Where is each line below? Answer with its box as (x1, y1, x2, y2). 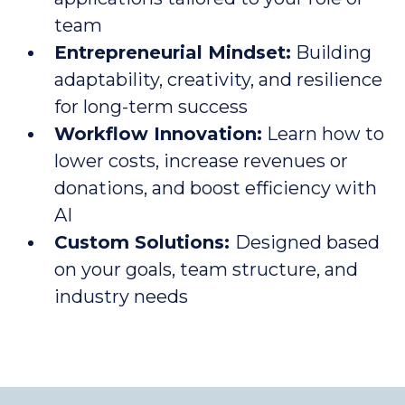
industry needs (54, 286, 188, 307)
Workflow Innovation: (54, 123, 262, 145)
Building (291, 42, 372, 63)
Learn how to (262, 123, 384, 145)
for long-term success (54, 96, 248, 118)
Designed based (235, 231, 380, 253)
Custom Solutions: (54, 231, 235, 253)
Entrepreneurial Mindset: (54, 42, 291, 63)
